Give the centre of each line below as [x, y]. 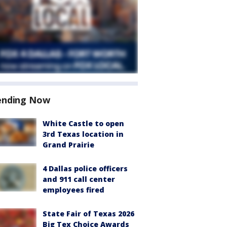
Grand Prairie [68, 145]
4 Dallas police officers [85, 168]
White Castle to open [83, 123]
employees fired [73, 190]
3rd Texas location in [83, 134]
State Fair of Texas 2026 [88, 214]
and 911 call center [79, 179]
